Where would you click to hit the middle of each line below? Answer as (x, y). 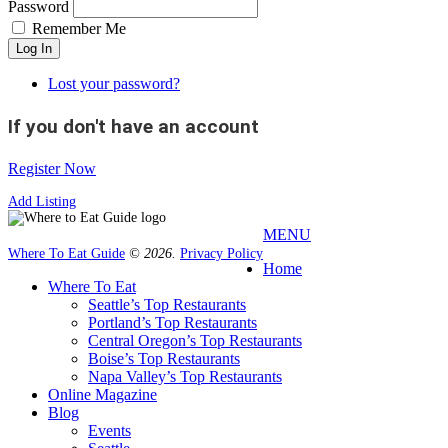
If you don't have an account (133, 126)
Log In (34, 48)
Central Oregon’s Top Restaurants (195, 340)
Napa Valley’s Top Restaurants (185, 376)
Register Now (52, 168)
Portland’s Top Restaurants (172, 322)
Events (109, 430)
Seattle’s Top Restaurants (167, 304)
